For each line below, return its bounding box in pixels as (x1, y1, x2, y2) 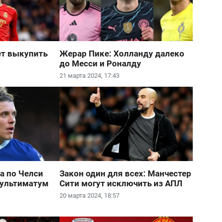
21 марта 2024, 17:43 (59, 72, 120, 79)
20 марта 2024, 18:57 (59, 192, 120, 199)
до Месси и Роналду (59, 58, 142, 68)
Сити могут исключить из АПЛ (59, 178, 183, 188)
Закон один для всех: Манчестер (59, 168, 192, 178)
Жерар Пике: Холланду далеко (59, 49, 185, 58)
